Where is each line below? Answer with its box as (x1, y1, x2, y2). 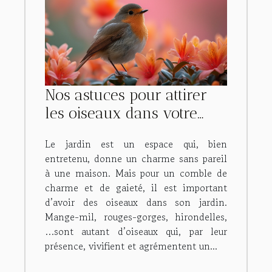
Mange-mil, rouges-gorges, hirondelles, (45, 209, 227, 224)
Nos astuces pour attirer (45, 85, 207, 104)
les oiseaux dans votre (45, 103, 197, 122)
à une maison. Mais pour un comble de (45, 165, 227, 180)
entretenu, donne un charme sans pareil (45, 151, 227, 166)
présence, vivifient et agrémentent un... (45, 238, 217, 253)
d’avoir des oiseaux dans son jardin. (45, 194, 227, 209)
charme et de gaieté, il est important (45, 180, 227, 195)
